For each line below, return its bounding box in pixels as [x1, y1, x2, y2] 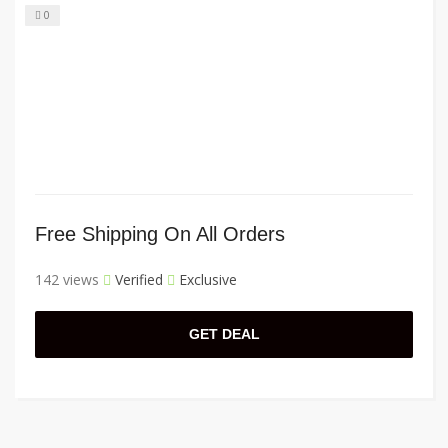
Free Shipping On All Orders [35, 223, 285, 246]
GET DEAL [188, 326, 260, 343]
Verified [111, 270, 163, 290]
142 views [35, 270, 99, 290]
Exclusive [175, 270, 237, 290]
